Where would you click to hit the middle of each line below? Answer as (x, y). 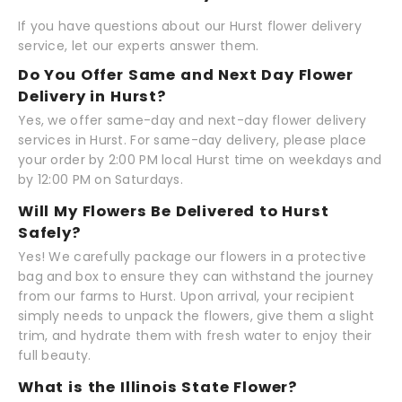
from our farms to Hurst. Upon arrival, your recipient (186, 297)
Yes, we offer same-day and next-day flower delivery (192, 121)
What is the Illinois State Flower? (158, 387)
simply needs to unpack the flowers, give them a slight (197, 316)
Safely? (49, 232)
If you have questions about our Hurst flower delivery (190, 26)
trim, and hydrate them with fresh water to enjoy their (195, 336)
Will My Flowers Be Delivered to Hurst (174, 211)
